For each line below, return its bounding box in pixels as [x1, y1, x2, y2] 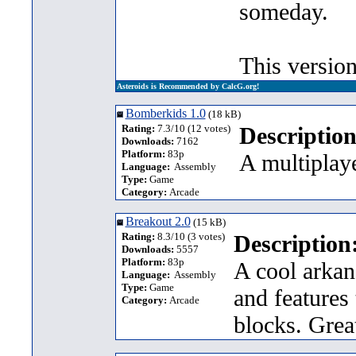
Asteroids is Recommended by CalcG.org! [116, 82, 259, 91]
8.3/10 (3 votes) [154, 230, 225, 242]
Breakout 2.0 [125, 215, 191, 228]
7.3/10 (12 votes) [154, 122, 230, 134]
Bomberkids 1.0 [125, 106, 206, 120]
